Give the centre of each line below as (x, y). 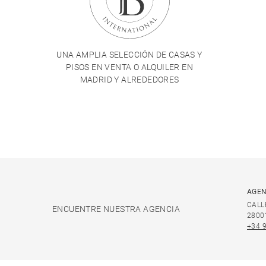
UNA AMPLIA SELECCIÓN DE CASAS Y (129, 55)
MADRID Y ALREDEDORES (129, 80)
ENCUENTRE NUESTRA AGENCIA (116, 209)
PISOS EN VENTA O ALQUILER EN (129, 67)
